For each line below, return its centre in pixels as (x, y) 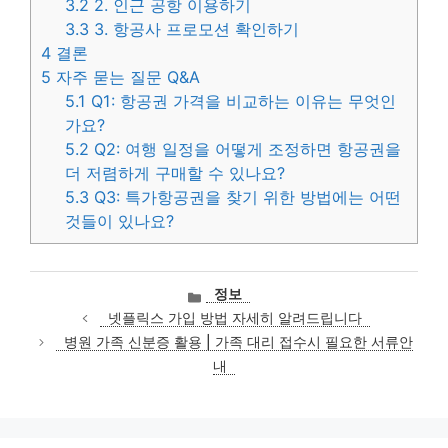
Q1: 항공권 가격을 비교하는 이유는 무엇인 (241, 101)
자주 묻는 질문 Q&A (125, 77)
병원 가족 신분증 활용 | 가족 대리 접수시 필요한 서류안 (239, 342)
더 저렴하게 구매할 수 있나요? (175, 173)
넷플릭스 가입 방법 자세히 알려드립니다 (234, 318)
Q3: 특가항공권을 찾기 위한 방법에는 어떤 (245, 197)
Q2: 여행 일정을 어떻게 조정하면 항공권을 (245, 149)
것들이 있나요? (120, 221)
